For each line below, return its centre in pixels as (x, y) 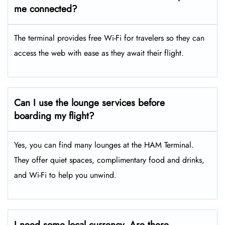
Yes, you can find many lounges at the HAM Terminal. (104, 145)
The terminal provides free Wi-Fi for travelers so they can (109, 38)
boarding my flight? (54, 116)
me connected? (46, 9)
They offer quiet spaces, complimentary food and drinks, (109, 160)
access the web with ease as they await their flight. (99, 53)
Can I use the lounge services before (89, 103)
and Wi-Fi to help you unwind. (65, 175)
